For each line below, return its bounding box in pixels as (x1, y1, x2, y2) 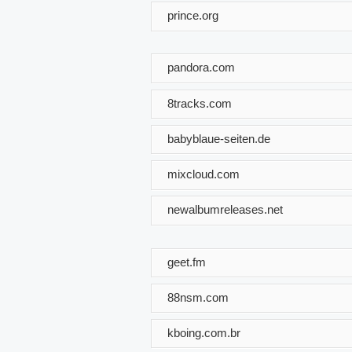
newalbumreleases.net (167, 202, 283, 216)
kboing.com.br (167, 325, 240, 339)
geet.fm (167, 255, 206, 269)
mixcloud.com (167, 167, 240, 181)
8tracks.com (167, 96, 232, 110)
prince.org (167, 8, 218, 22)
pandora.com (167, 60, 235, 74)
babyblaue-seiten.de (167, 131, 270, 145)
